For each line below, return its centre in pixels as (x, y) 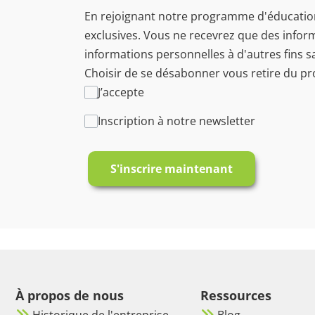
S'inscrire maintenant (172, 168)
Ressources (236, 295)
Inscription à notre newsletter (177, 121)
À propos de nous (70, 295)
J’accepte (121, 92)
